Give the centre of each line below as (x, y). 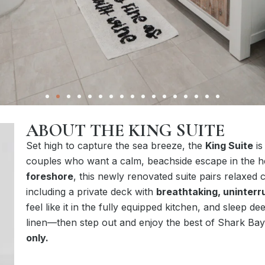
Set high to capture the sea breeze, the (115, 145)
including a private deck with (91, 191)
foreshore (49, 176)
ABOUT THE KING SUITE (125, 130)
